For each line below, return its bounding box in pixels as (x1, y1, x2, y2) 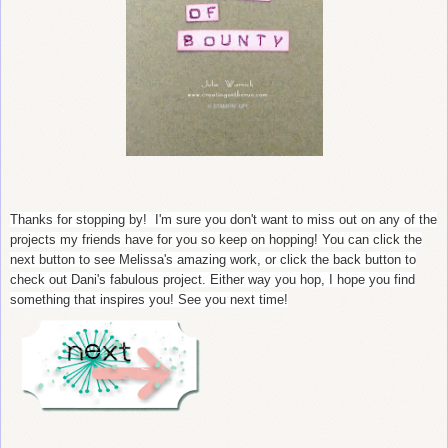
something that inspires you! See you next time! (10, 292, 288, 308)
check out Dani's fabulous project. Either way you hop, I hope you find (10, 272, 415, 288)
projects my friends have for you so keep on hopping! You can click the (10, 232, 422, 248)
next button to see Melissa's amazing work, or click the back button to (10, 252, 416, 268)
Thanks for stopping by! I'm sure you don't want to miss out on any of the (10, 212, 437, 228)
